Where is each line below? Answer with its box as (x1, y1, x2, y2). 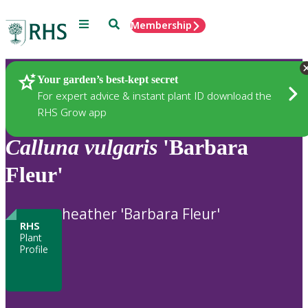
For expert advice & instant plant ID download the (37, 88, 272, 102)
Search (108, 17, 140, 29)
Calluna (5, 135, 79, 160)
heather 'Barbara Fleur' (62, 203, 220, 223)
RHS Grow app (37, 104, 107, 119)
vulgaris (85, 135, 157, 160)
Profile (19, 242, 48, 256)
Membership (131, 19, 192, 32)
